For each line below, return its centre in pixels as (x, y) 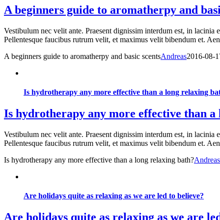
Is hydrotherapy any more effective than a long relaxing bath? (99, 160)
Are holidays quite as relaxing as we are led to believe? (114, 196)
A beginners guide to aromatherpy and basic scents (82, 56)
